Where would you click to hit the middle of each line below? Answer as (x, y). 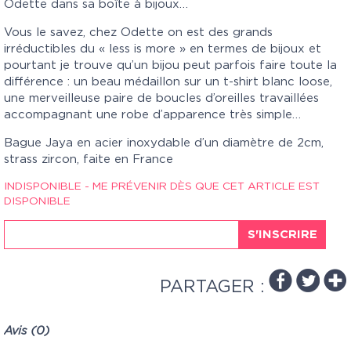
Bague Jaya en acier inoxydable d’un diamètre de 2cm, (164, 143)
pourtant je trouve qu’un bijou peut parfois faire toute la (170, 66)
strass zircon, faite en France (89, 160)
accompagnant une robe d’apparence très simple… (152, 115)
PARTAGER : (212, 286)
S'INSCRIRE (282, 235)
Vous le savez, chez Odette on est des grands (138, 33)
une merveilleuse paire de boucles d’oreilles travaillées (161, 99)
